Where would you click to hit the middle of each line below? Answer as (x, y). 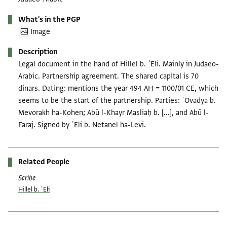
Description (38, 52)
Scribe (27, 178)
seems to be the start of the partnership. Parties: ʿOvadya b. (117, 100)
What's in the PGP (49, 19)
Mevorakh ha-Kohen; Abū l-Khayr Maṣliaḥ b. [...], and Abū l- (113, 112)
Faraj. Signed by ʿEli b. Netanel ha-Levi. (82, 125)
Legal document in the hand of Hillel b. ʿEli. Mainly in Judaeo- (119, 64)
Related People (44, 162)
